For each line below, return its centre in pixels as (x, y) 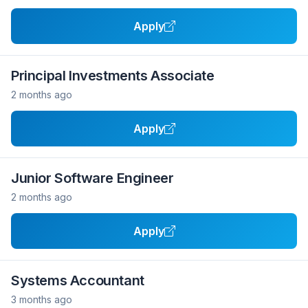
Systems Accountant (78, 280)
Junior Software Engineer (92, 178)
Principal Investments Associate (113, 76)
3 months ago (42, 299)
